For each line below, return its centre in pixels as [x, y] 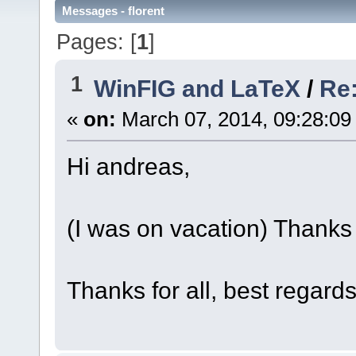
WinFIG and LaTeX [197, 89]
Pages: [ [97, 41]
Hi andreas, [128, 166]
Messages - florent [113, 11]
